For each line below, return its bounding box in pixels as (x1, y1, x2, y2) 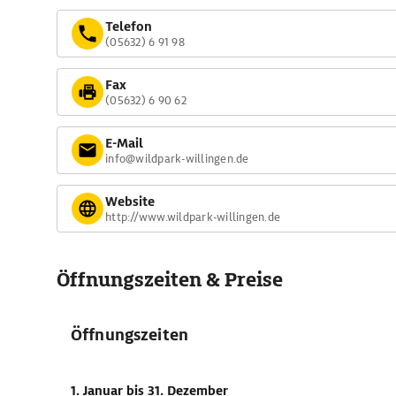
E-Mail (105, 134, 143, 151)
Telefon (105, 18, 152, 34)
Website (105, 193, 155, 209)
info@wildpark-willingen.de (105, 150, 249, 166)
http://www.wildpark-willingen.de (105, 209, 280, 225)
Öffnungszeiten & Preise (57, 267, 283, 293)
